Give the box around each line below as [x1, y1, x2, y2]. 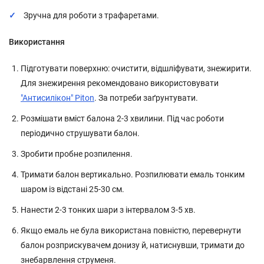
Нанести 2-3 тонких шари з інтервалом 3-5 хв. [21, 205, 196, 215]
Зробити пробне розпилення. [21, 149, 133, 159]
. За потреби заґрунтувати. [94, 93, 198, 103]
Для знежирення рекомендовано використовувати [21, 78, 219, 88]
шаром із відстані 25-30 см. [21, 184, 124, 194]
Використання [9, 37, 65, 47]
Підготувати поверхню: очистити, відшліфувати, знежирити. [21, 64, 252, 74]
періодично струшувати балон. [21, 128, 140, 138]
